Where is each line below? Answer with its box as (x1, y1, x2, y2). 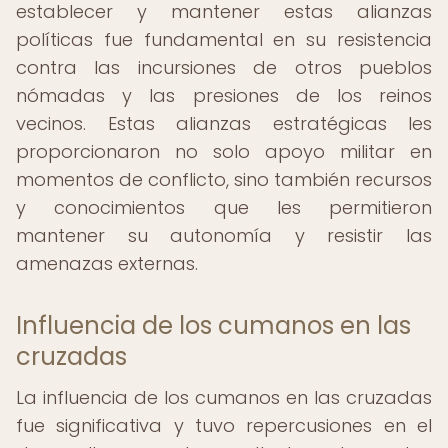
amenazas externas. (16, 251, 198, 276)
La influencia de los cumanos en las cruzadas (16, 385, 432, 410)
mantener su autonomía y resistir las (16, 223, 432, 248)
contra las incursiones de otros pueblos (16, 55, 432, 80)
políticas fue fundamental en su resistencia (16, 27, 432, 52)
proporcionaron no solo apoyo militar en (16, 139, 432, 164)
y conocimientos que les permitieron (16, 195, 432, 220)
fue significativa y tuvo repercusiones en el (16, 413, 432, 438)
